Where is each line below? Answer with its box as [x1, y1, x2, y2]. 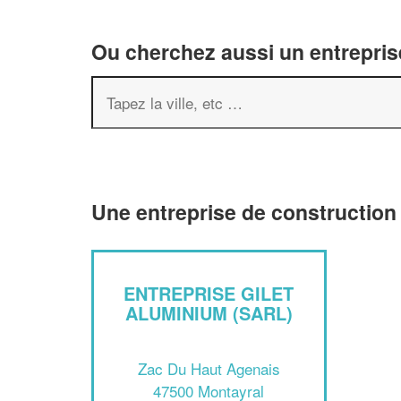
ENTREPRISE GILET [124, 280, 294, 306]
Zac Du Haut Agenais [137, 356, 280, 380]
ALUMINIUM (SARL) [124, 300, 293, 326]
